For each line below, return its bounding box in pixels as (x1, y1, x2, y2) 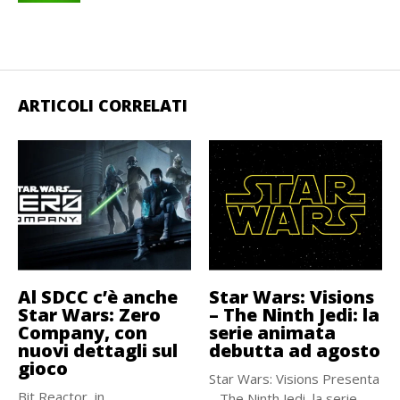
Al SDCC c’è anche (18, 284, 178, 309)
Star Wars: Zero (18, 302, 161, 327)
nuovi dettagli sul (18, 337, 178, 362)
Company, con (18, 320, 147, 345)
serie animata (209, 320, 336, 345)
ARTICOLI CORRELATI (18, 95, 187, 116)
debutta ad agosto (209, 337, 380, 362)
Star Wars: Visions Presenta (209, 369, 379, 387)
